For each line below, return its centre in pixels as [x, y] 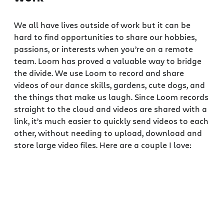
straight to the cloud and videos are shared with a [110, 109]
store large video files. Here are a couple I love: [103, 145]
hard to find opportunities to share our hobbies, [105, 37]
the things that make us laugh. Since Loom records [111, 97]
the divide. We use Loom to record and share [99, 73]
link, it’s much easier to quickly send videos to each [111, 121]
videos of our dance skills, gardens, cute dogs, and [109, 85]
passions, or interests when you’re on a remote [103, 49]
